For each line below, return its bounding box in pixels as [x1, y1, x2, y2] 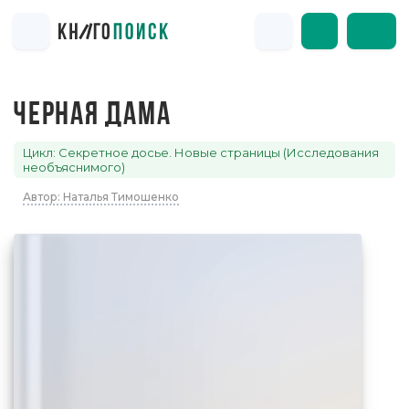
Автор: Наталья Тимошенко [23, 190, 179, 204]
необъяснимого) [23, 160, 125, 174]
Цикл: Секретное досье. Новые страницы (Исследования [23, 145, 379, 160]
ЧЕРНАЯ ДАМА [14, 100, 172, 132]
